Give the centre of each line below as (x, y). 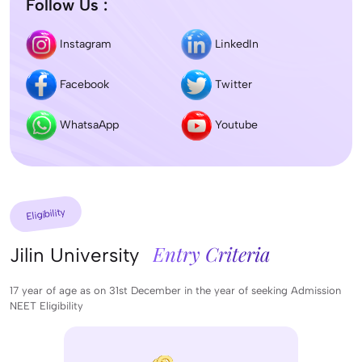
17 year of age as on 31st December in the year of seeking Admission (175, 291)
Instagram (84, 44)
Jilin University (77, 255)
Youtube (235, 124)
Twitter (232, 84)
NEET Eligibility (46, 306)
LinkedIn (235, 44)
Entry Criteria (212, 254)
